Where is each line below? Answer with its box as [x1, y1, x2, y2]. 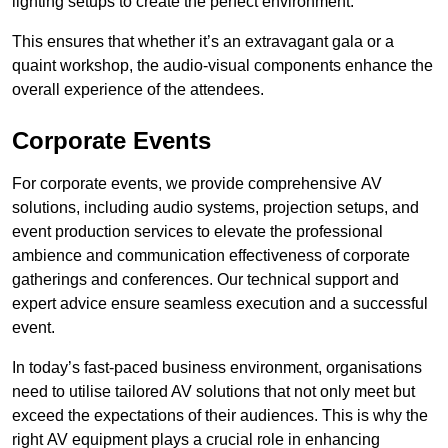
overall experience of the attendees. [12, 81, 264, 99]
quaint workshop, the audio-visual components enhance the [12, 57, 433, 75]
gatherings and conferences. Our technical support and [12, 271, 399, 289]
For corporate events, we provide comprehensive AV [12, 175, 382, 193]
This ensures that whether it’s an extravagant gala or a [12, 33, 394, 51]
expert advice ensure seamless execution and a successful [12, 295, 428, 313]
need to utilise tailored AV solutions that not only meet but [12, 383, 415, 401]
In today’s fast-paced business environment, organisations [12, 359, 422, 377]
